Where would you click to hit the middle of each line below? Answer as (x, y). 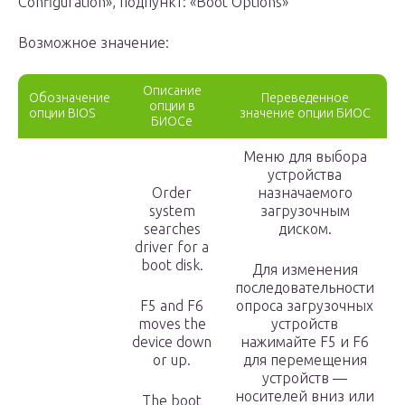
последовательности (305, 288)
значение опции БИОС (305, 113)
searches (172, 229)
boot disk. (172, 265)
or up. (172, 360)
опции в (172, 106)
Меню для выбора (305, 157)
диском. (305, 229)
